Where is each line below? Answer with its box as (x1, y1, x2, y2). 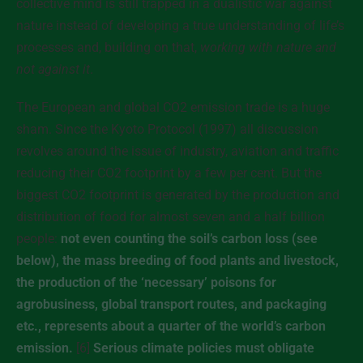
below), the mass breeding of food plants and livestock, (16, 253, 339, 268)
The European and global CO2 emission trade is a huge (16, 100, 330, 115)
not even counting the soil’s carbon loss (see (61, 231, 318, 246)
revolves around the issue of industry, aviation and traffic (16, 143, 339, 159)
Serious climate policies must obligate (93, 340, 314, 356)
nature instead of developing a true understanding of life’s (16, 18, 344, 33)
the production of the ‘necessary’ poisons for (16, 275, 276, 290)
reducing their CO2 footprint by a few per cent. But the (16, 165, 322, 181)
